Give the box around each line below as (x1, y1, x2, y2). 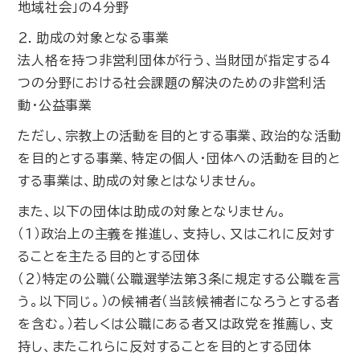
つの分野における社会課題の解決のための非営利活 (18, 76, 326, 89)
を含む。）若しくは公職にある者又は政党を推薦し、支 (18, 317, 333, 330)
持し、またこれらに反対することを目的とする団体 (18, 340, 312, 353)
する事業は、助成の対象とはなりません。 (18, 174, 259, 187)
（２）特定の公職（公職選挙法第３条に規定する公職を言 (18, 272, 342, 285)
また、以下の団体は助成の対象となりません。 (18, 205, 287, 218)
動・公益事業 (18, 99, 92, 112)
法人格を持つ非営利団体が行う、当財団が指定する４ (18, 54, 331, 67)
